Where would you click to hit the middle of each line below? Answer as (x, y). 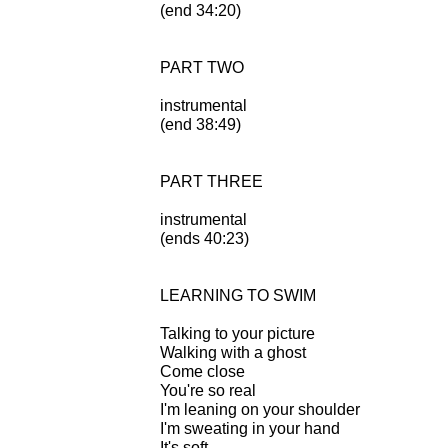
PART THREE (211, 181)
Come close (202, 371)
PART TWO (202, 67)
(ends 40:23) (204, 238)
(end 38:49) (200, 124)
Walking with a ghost (233, 352)
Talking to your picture (237, 333)
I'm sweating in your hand (250, 428)
